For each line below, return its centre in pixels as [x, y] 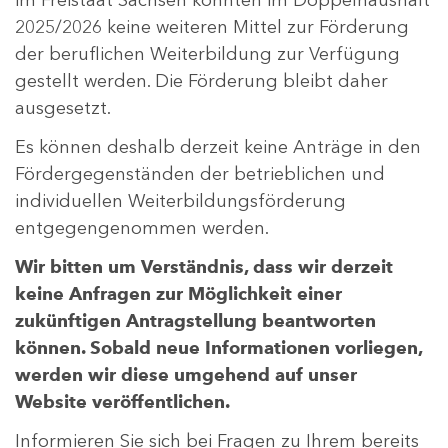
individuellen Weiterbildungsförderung [180, 200]
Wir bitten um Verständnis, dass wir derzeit [204, 266]
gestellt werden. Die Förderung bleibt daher [201, 80]
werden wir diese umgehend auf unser [186, 374]
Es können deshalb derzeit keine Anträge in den [218, 146]
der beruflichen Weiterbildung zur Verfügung [207, 53]
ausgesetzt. [65, 107]
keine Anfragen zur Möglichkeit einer [178, 293]
